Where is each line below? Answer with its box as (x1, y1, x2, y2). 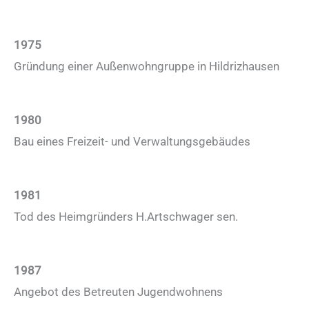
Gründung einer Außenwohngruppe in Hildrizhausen (14, 59, 279, 73)
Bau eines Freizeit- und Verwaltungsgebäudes (14, 134, 250, 148)
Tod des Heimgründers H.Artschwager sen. (14, 210, 238, 224)
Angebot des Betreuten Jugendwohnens (14, 285, 223, 299)
